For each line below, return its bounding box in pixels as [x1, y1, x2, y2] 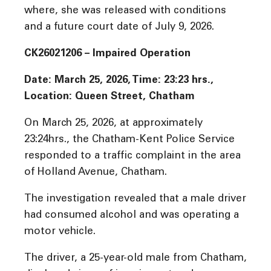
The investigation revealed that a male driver [24, 194, 246, 204]
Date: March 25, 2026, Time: [24, 76, 161, 87]
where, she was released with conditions [24, 6, 226, 17]
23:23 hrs [164, 76, 207, 87]
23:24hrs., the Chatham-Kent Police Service [24, 135, 235, 146]
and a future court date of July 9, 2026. [24, 22, 214, 33]
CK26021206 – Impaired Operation [24, 49, 191, 60]
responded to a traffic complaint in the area [24, 151, 241, 162]
